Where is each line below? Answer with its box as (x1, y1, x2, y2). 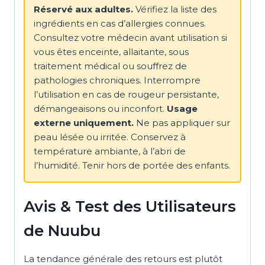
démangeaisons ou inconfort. (34, 103, 167, 115)
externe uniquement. (34, 117, 134, 129)
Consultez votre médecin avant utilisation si (34, 32, 227, 44)
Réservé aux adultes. (34, 4, 133, 15)
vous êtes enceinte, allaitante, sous (34, 46, 189, 58)
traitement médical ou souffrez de (34, 60, 187, 72)
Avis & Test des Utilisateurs (24, 197, 236, 216)
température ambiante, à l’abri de (34, 146, 186, 157)
